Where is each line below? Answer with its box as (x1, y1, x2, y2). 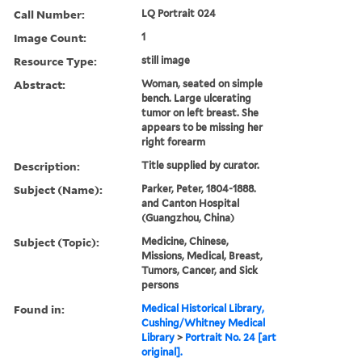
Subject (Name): (14, 181, 103, 197)
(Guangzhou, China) (141, 211, 235, 224)
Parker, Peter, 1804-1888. (141, 182, 257, 195)
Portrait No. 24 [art (185, 330, 277, 343)
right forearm (141, 135, 206, 148)
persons (141, 278, 179, 291)
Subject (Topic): (14, 234, 99, 250)
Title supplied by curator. (141, 158, 260, 171)
